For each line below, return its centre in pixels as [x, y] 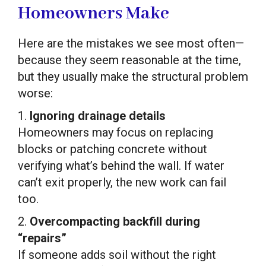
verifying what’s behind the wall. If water [121, 165]
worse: [35, 93]
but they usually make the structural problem [133, 76]
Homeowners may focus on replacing [115, 132]
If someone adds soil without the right [117, 254]
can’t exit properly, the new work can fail [122, 182]
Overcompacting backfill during [115, 221]
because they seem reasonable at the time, [129, 60]
